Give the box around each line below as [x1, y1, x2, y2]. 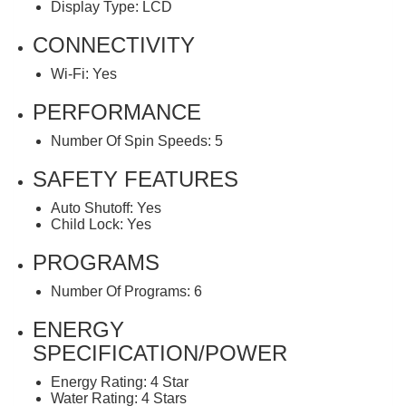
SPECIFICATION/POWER [33, 340, 287, 365]
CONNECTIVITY [33, 32, 195, 57]
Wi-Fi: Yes [51, 65, 117, 82]
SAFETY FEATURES [33, 166, 238, 191]
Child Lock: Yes [51, 216, 151, 232]
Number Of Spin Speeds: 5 [51, 132, 223, 149]
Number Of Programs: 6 [51, 283, 202, 299]
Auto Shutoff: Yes [51, 199, 161, 216]
